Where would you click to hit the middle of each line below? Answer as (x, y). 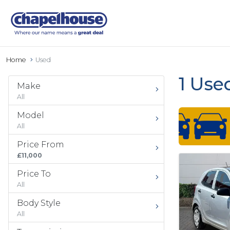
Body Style (39, 203)
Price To (34, 174)
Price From (41, 145)
